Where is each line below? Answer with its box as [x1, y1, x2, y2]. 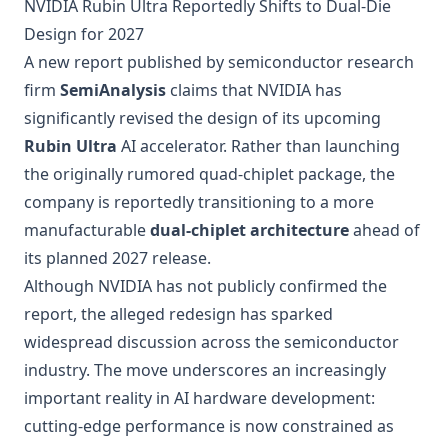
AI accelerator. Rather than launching [117, 135, 400, 157]
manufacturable [24, 219, 150, 241]
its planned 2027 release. [24, 247, 211, 269]
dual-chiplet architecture [150, 219, 349, 241]
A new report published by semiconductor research [24, 51, 414, 73]
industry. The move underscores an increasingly [24, 359, 386, 381]
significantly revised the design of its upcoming [24, 107, 381, 129]
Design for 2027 [24, 23, 144, 45]
